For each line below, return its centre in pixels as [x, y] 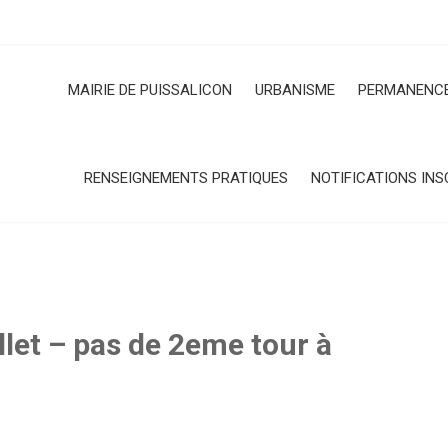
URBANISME [295, 90]
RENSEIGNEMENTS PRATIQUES [186, 178]
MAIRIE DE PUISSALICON [150, 90]
